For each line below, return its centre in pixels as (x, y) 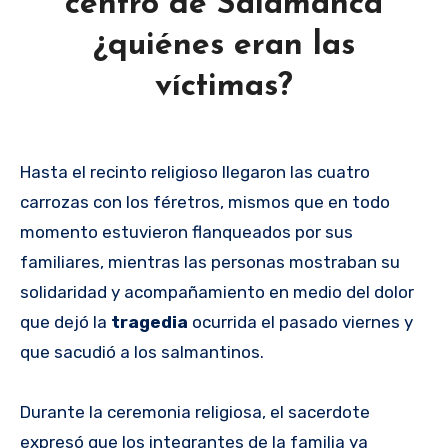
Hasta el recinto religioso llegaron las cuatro (195, 171)
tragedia (151, 321)
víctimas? (224, 86)
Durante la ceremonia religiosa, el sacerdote (195, 411)
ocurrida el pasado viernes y (302, 321)
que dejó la (65, 321)
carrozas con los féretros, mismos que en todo (205, 201)
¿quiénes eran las (224, 45)
